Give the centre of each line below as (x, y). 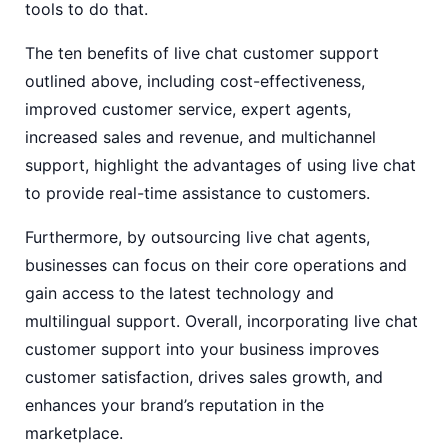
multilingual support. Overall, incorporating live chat (221, 321)
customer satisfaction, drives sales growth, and (204, 377)
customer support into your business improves (202, 349)
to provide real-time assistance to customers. (197, 193)
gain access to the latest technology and (179, 293)
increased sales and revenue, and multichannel (200, 137)
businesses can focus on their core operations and (216, 265)
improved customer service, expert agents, (188, 109)
